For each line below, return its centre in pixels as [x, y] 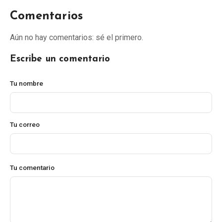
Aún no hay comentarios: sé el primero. [77, 37]
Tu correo [25, 124]
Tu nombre [27, 83]
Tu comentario [32, 167]
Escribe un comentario [60, 59]
